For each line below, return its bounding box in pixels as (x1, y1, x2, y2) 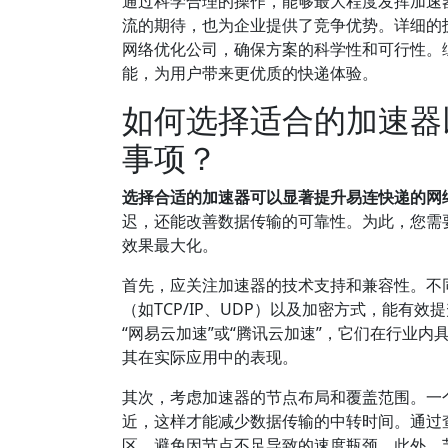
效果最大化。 (122, 234, 218, 256)
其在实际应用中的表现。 (122, 346, 298, 368)
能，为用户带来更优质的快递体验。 (122, 62, 378, 84)
